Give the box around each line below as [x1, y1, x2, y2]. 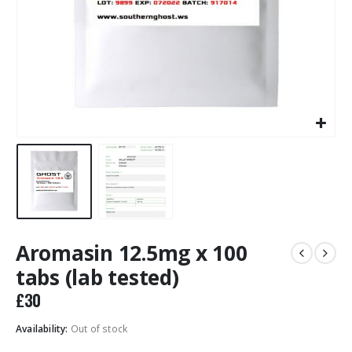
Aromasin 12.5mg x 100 [16, 238, 247, 267]
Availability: [16, 322, 71, 335]
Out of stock [70, 322, 128, 335]
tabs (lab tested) [16, 262, 179, 291]
